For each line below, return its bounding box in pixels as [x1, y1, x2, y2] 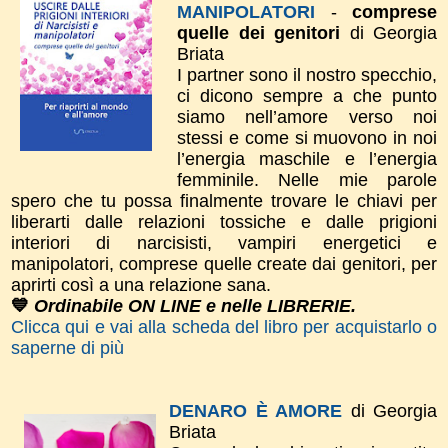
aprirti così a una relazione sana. [11, 274, 276, 295]
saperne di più [11, 337, 124, 358]
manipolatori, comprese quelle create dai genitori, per [11, 253, 437, 274]
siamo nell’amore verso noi [177, 106, 437, 127]
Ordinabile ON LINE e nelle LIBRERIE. [29, 295, 356, 316]
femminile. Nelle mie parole [177, 169, 437, 190]
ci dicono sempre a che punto [177, 85, 437, 106]
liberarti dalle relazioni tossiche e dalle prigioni [11, 211, 437, 232]
